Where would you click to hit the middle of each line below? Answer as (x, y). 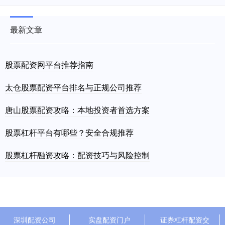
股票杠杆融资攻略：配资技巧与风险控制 (77, 155)
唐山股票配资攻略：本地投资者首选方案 (77, 109)
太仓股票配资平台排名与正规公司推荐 (73, 87)
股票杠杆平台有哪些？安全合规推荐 (69, 132)
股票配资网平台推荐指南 (49, 64)
